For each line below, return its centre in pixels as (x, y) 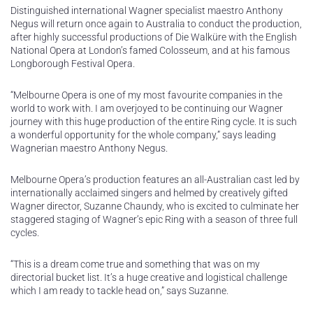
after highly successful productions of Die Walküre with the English (154, 37)
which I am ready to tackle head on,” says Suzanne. (119, 291)
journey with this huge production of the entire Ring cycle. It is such (154, 122)
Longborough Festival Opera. (73, 64)
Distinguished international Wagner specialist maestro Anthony (147, 11)
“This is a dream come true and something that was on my (135, 264)
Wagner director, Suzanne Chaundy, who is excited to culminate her (155, 206)
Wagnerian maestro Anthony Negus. (89, 148)
